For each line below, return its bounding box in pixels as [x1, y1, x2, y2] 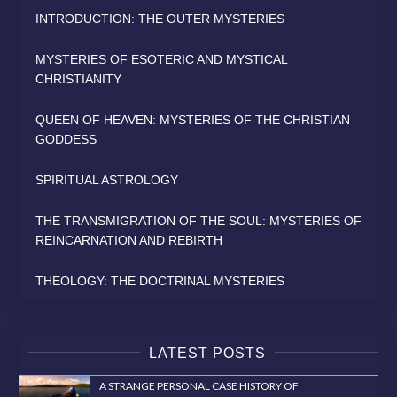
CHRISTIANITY [35, 72, 122, 87]
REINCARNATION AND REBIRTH [35, 233, 223, 248]
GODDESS [35, 132, 97, 147]
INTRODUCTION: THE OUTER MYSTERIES [35, 12, 285, 27]
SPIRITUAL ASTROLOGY [35, 173, 179, 188]
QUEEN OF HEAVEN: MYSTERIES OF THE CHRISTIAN [35, 113, 351, 128]
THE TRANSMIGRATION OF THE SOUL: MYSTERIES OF [35, 214, 362, 229]
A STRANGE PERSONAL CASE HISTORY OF [99, 379, 300, 393]
